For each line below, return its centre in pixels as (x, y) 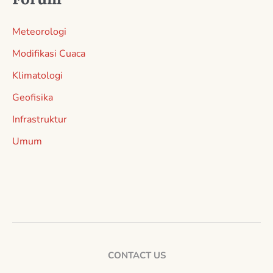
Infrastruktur (40, 119)
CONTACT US (136, 255)
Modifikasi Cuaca (49, 53)
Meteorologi (39, 31)
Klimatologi (37, 75)
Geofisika (33, 97)
